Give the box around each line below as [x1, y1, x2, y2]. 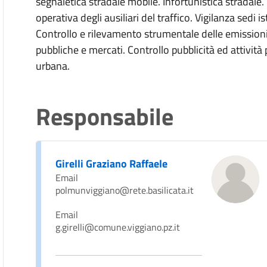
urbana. [36, 58, 70, 74]
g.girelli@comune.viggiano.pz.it [55, 220, 181, 234]
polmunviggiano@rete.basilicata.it [55, 183, 194, 197]
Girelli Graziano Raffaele [55, 156, 168, 172]
